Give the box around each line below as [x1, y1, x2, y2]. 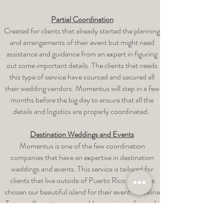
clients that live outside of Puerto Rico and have [9, 174, 154, 186]
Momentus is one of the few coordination [19, 140, 145, 151]
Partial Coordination [50, 13, 113, 25]
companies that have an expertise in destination [10, 151, 154, 163]
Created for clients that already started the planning [4, 25, 160, 36]
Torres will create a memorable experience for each [5, 197, 158, 209]
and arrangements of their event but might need [9, 36, 154, 48]
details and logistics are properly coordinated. [13, 105, 151, 117]
